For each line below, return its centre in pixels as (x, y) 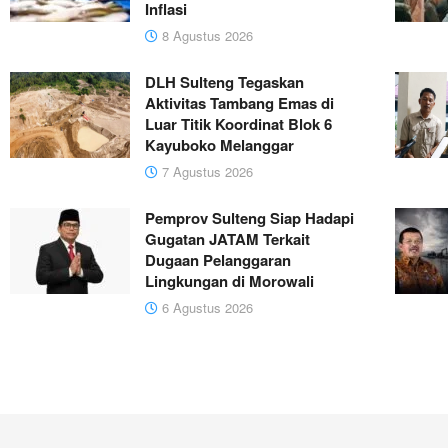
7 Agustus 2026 (205, 172)
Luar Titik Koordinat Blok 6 (238, 124)
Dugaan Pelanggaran (218, 260)
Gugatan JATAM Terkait (227, 239)
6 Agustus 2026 (205, 308)
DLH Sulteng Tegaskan (224, 82)
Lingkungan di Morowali (229, 281)
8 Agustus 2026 (205, 36)
